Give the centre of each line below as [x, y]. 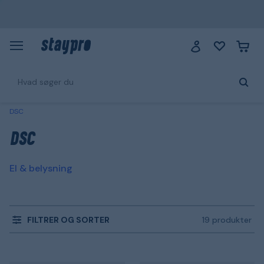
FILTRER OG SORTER [68, 220]
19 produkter [227, 220]
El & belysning [41, 168]
